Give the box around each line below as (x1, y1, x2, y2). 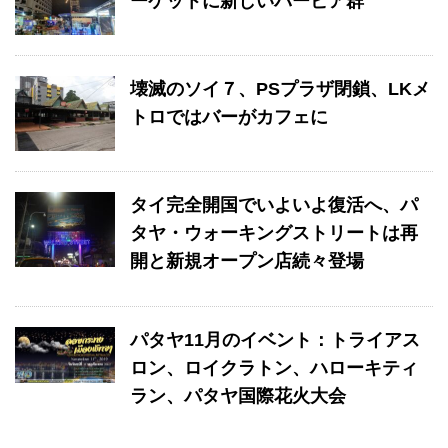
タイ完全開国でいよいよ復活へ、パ (130, 194, 418, 215)
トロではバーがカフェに (130, 106, 328, 127)
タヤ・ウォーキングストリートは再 (130, 222, 418, 243)
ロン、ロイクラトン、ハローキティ (130, 357, 418, 378)
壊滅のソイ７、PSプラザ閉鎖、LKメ (130, 78, 430, 99)
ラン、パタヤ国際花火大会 (130, 385, 346, 406)
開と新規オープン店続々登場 (130, 250, 364, 271)
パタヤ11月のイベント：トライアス (130, 329, 420, 350)
